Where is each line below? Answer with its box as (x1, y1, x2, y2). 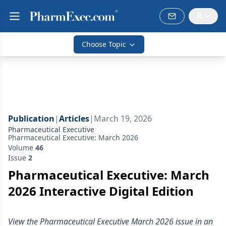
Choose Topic (82, 39, 126, 49)
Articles (59, 113, 89, 124)
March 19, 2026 (94, 113, 152, 124)
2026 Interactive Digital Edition (8, 183, 194, 199)
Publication (8, 113, 54, 124)
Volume (8, 143, 35, 152)
